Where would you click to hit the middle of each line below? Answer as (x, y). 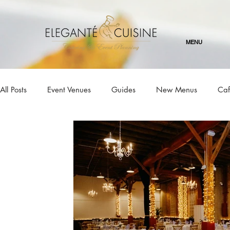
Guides (123, 89)
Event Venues (69, 89)
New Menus (177, 89)
